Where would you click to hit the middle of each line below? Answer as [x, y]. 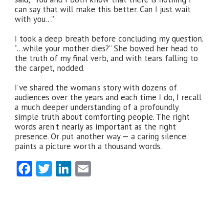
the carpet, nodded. [50, 68]
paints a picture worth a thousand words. [88, 146]
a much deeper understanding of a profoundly [97, 107]
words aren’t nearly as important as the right [95, 127]
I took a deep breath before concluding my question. [109, 39]
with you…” [34, 19]
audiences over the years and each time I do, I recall [108, 97]
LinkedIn [100, 169]
